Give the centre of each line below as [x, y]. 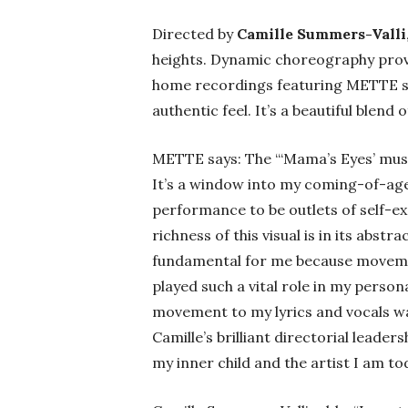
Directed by [194, 34]
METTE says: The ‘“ [218, 159]
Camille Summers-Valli [321, 34]
